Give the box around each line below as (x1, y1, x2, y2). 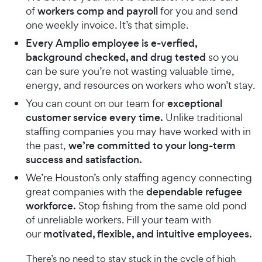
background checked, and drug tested (26, 50, 206, 64)
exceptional (167, 96, 222, 111)
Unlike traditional (163, 111, 243, 124)
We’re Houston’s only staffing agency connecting (26, 171, 252, 184)
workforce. (26, 199, 76, 213)
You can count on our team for (26, 96, 167, 110)
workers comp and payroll (37, 4, 158, 18)
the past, (26, 139, 68, 152)
